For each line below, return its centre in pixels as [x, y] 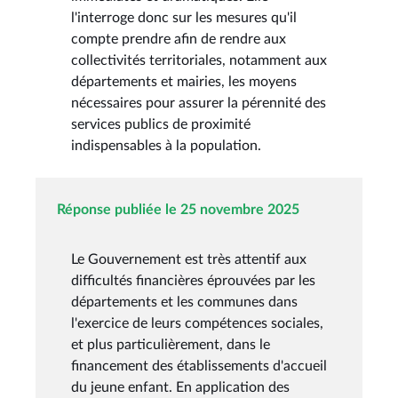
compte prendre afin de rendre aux [179, 39]
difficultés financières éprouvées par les [193, 280]
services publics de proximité [161, 124]
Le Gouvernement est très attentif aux [189, 259]
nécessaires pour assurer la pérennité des [199, 103]
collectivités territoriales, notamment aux [199, 60]
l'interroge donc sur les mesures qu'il [184, 17]
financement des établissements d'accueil [199, 366]
